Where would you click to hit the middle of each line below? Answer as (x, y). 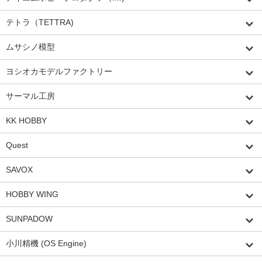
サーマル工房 (30, 96)
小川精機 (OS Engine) (46, 243)
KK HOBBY (26, 120)
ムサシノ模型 (30, 46)
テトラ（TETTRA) (40, 22)
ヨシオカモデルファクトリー (59, 71)
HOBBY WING (32, 194)
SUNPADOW (29, 218)
